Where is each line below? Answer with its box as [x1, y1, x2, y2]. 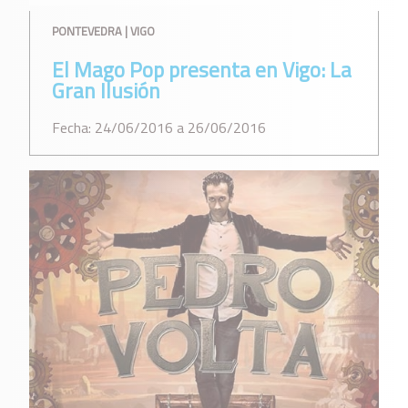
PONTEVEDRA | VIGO [52, 22, 155, 41]
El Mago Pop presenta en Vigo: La [52, 54, 352, 87]
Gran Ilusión [52, 75, 160, 107]
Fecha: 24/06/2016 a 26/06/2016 [52, 117, 266, 139]
